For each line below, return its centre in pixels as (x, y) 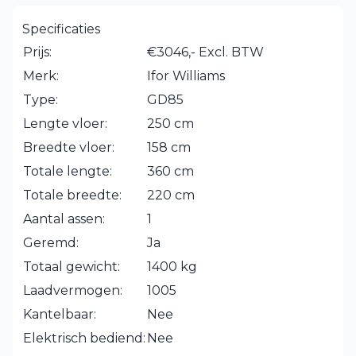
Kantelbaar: (60, 314)
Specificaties (61, 29)
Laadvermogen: (73, 290)
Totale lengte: (68, 171)
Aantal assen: (64, 219)
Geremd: (51, 243)
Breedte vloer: (69, 147)
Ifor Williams (186, 76)
